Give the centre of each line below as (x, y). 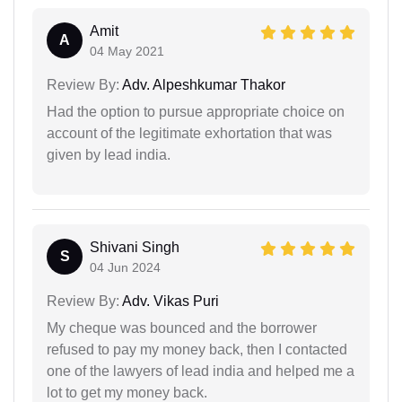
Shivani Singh (135, 247)
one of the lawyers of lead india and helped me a (201, 371)
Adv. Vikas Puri (169, 301)
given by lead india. (109, 155)
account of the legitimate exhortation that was (189, 133)
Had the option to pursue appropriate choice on (196, 112)
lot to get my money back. (127, 393)
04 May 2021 (127, 51)
